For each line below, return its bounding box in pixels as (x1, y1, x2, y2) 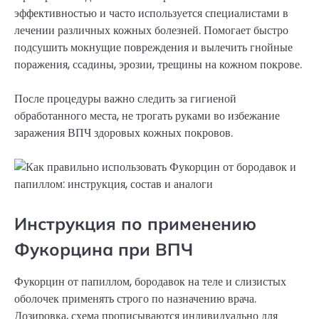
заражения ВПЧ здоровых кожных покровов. (14, 125, 233, 142)
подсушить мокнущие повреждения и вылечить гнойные (14, 39, 293, 56)
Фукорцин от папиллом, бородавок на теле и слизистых (14, 273, 286, 290)
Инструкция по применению (14, 212, 256, 234)
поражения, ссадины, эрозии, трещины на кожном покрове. (14, 56, 302, 73)
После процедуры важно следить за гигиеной (14, 90, 236, 108)
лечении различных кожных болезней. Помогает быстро (14, 22, 288, 39)
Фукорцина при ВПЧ (14, 238, 193, 260)
